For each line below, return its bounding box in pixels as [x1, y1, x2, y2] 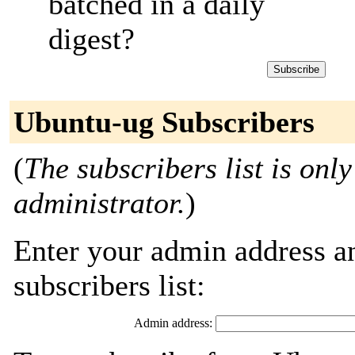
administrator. [13, 186, 185, 219]
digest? [48, 22, 135, 55]
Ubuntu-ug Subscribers [13, 105, 315, 139]
